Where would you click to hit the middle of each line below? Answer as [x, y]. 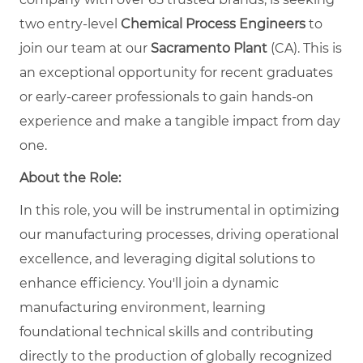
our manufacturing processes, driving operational [179, 234]
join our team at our [85, 48]
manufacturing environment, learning [143, 307]
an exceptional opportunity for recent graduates [176, 72]
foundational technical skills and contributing [167, 331]
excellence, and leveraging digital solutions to [167, 258]
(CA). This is [306, 48]
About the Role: [70, 177]
